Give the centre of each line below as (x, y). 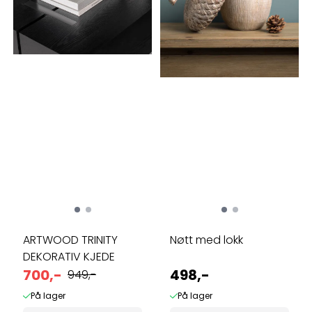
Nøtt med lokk (206, 240)
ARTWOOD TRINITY (70, 240)
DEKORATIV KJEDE (69, 256)
